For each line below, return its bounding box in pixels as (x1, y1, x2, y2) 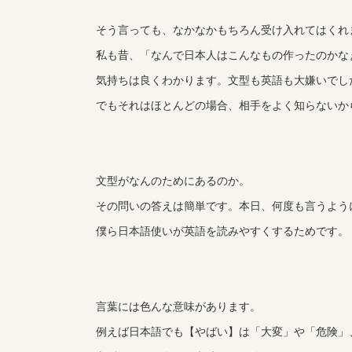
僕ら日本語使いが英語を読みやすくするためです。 (96, 222, 349, 238)
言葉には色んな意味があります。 (96, 298, 261, 313)
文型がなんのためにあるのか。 (96, 172, 250, 188)
